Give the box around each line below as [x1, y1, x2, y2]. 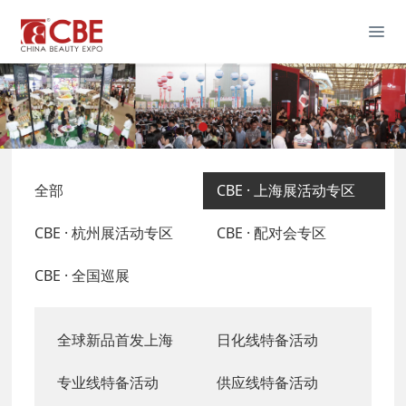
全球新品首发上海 [57, 329, 174, 350]
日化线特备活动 [217, 329, 318, 350]
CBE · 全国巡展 [34, 265, 130, 285]
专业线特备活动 [57, 372, 159, 392]
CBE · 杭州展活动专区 [34, 222, 174, 243]
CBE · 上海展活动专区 [217, 179, 355, 200]
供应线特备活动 [217, 372, 318, 392]
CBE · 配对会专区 [217, 222, 326, 243]
